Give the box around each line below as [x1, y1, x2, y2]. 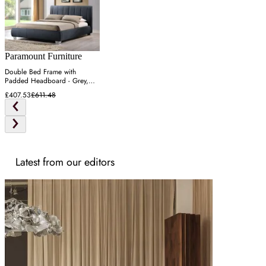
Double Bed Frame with [5, 66, 76, 78]
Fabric [5, 84, 24, 96]
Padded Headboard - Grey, [5, 75, 88, 87]
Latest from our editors [15, 154, 115, 170]
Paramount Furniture [5, 51, 82, 62]
